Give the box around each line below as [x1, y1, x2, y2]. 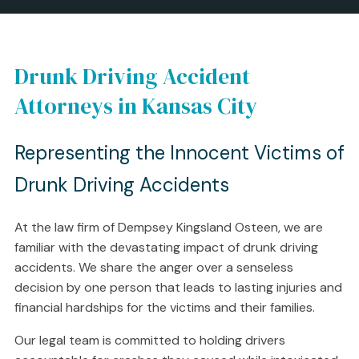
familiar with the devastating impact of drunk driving [14, 239, 318, 256]
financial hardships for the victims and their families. [14, 299, 315, 316]
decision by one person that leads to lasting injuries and [14, 279, 342, 296]
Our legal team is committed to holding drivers [14, 332, 285, 349]
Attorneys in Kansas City [14, 91, 257, 121]
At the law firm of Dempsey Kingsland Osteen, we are [14, 219, 323, 236]
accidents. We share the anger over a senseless [14, 259, 293, 276]
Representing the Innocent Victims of [14, 140, 345, 165]
